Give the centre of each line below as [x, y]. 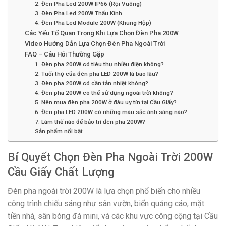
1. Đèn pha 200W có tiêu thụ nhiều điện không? [100, 64]
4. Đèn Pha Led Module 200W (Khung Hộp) [93, 23]
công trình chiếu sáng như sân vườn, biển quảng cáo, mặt [106, 204]
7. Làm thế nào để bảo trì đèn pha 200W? [90, 122]
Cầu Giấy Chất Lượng [61, 172]
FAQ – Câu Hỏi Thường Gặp [64, 54]
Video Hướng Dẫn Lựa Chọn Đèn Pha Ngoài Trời [95, 44]
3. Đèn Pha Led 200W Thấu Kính [79, 13]
